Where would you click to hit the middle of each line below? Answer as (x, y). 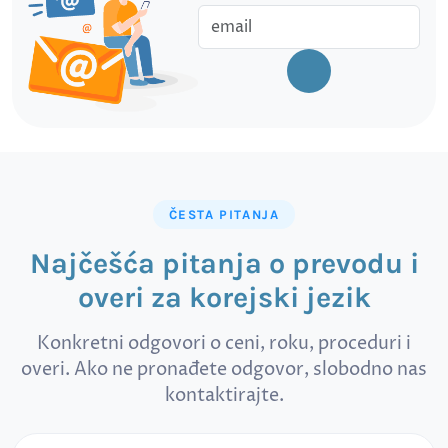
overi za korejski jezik (224, 297)
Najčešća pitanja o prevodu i (224, 263)
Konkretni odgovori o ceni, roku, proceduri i (224, 343)
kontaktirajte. (224, 395)
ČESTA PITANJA (224, 214)
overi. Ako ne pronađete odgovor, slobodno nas (224, 369)
